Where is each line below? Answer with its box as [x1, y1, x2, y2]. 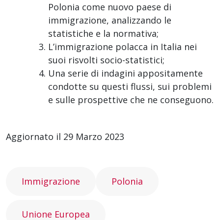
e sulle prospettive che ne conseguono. [48, 94, 214, 106]
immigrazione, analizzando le [48, 14, 171, 27]
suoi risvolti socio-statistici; [48, 54, 165, 66]
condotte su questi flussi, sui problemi [48, 81, 212, 93]
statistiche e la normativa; [48, 27, 159, 40]
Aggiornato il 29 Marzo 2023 [6, 131, 124, 143]
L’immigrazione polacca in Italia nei [48, 41, 197, 53]
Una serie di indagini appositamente [48, 67, 203, 80]
